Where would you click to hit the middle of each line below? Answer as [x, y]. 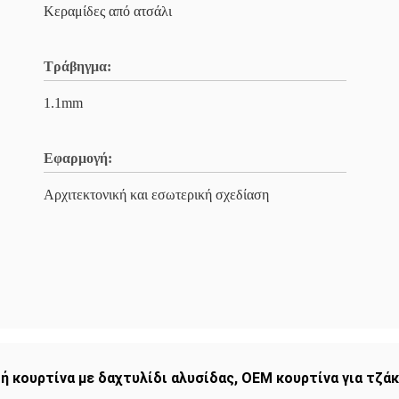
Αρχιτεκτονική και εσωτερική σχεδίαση [156, 195]
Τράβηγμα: [77, 66]
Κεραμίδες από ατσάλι [108, 11]
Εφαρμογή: [78, 158]
